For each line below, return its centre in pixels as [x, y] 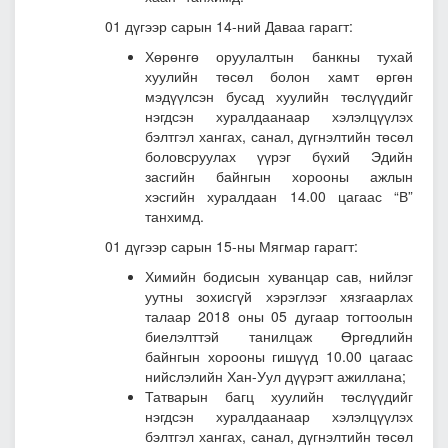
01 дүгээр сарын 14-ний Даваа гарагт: [229, 26]
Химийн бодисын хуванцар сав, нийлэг [279, 276]
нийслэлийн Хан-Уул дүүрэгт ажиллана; [277, 376]
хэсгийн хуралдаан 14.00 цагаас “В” [279, 196]
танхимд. [174, 216]
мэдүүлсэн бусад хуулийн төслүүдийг [279, 96]
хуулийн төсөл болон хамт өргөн [279, 76]
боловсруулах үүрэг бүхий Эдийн [279, 156]
